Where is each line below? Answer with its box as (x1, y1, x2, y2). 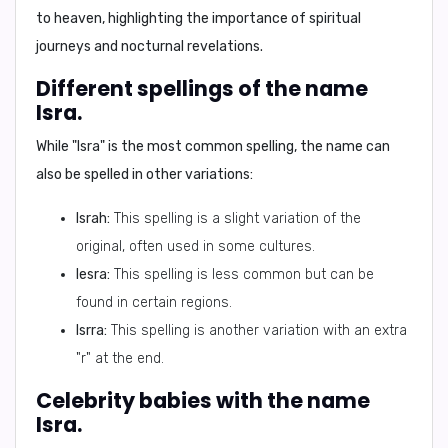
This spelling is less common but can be (110, 266, 374, 283)
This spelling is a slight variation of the (110, 210, 361, 227)
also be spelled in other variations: (36, 166, 253, 183)
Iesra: (76, 266, 110, 283)
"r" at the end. (76, 350, 164, 367)
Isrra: (76, 322, 107, 339)
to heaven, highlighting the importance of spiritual (36, 10, 361, 27)
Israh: (76, 210, 110, 227)
